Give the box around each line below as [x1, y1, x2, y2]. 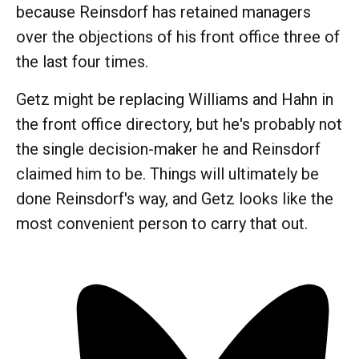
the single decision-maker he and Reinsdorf [16, 139, 321, 159]
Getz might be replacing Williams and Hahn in [16, 89, 333, 109]
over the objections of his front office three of [16, 26, 340, 46]
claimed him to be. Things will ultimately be [16, 163, 319, 184]
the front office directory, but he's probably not [16, 114, 342, 134]
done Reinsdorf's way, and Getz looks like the [16, 188, 333, 208]
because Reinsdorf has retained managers [16, 2, 311, 22]
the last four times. [16, 51, 148, 71]
